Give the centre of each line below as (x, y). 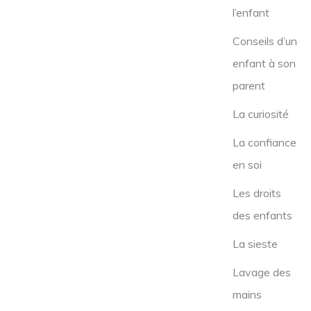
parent (249, 85)
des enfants (262, 215)
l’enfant (251, 12)
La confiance (264, 142)
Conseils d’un (265, 41)
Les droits (257, 193)
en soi (247, 165)
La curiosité (261, 114)
